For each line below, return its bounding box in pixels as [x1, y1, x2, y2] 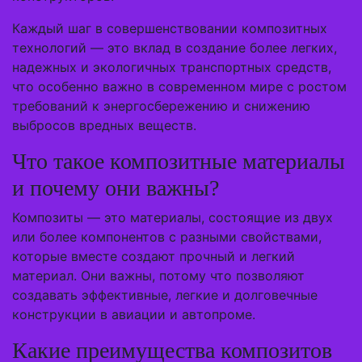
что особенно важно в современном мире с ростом [12, 78, 347, 95]
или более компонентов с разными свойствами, [12, 229, 322, 245]
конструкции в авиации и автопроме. [12, 306, 255, 322]
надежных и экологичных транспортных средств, [12, 59, 331, 75]
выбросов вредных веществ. [12, 117, 196, 133]
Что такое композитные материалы [12, 149, 345, 174]
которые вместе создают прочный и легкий [12, 248, 295, 264]
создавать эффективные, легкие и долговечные [12, 287, 318, 303]
